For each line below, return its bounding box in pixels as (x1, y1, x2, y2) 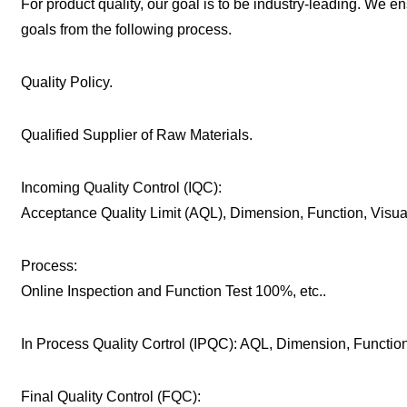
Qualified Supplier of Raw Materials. (20, 127, 253, 143)
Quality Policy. (20, 74, 113, 90)
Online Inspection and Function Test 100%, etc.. (20, 283, 326, 299)
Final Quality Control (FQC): (20, 389, 201, 404)
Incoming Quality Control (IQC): (20, 180, 222, 195)
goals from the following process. (20, 22, 232, 37)
